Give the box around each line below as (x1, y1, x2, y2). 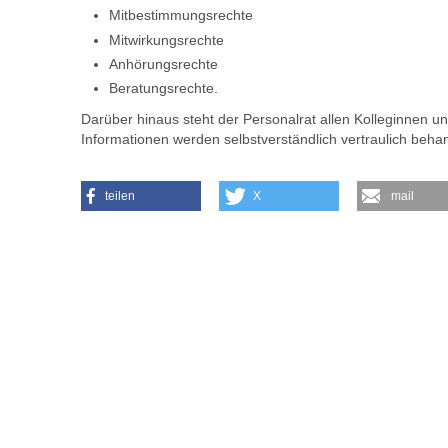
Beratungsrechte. (108, 79, 218, 96)
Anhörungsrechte (108, 55, 218, 72)
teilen (104, 189, 135, 204)
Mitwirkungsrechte (108, 31, 224, 48)
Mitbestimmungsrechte (108, 7, 253, 24)
